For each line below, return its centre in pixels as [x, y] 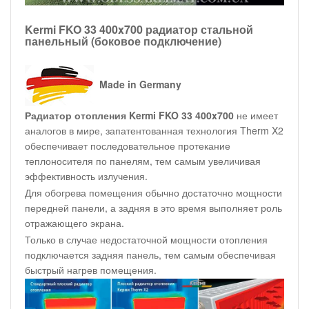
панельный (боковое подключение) [123, 41]
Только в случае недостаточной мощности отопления [146, 239]
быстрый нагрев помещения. [91, 269]
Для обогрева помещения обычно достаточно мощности [153, 192]
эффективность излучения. [86, 176]
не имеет [256, 115]
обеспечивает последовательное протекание [128, 145]
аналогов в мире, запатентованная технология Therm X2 [154, 130]
